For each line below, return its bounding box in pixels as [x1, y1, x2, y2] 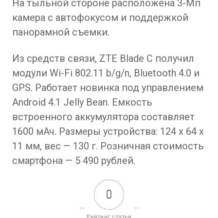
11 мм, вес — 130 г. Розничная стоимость [12, 140, 204, 152]
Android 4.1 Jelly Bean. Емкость [12, 96, 152, 108]
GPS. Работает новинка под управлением [12, 82, 203, 93]
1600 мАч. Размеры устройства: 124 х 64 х [12, 126, 204, 137]
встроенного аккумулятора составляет [12, 111, 195, 123]
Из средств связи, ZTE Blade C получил [12, 53, 194, 64]
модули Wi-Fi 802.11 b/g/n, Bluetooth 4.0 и [12, 67, 200, 79]
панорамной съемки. [12, 26, 109, 38]
